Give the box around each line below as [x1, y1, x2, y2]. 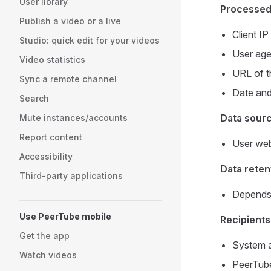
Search [19, 93, 49, 103]
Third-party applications [19, 171, 123, 181]
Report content [19, 132, 82, 142]
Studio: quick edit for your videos [19, 35, 160, 45]
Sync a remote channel [19, 74, 117, 84]
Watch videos [19, 250, 77, 260]
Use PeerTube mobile [19, 211, 111, 221]
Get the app [19, 230, 70, 241]
